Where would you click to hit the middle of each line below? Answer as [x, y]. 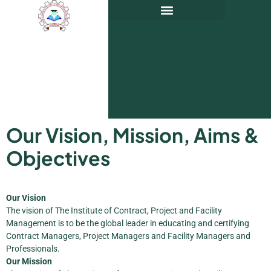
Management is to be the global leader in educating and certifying [128, 224]
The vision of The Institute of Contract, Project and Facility [114, 211]
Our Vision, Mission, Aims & [132, 135]
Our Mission [29, 262]
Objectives [58, 158]
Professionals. [33, 249]
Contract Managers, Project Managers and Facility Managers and [128, 236]
